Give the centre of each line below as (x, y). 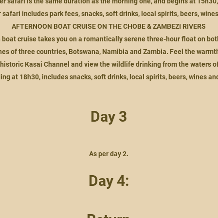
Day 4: (109, 181)
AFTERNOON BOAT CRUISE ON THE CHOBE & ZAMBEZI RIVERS (109, 26)
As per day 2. (109, 154)
